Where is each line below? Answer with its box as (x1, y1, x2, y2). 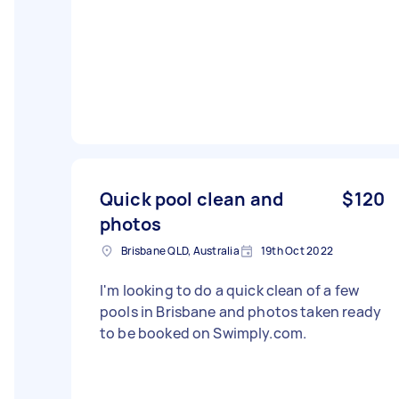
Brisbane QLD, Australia (121, 243, 240, 258)
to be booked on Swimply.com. (100, 323, 307, 343)
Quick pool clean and (100, 187, 283, 211)
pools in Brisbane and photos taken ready (100, 302, 381, 322)
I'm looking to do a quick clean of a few (100, 281, 359, 300)
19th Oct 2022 (260, 243, 333, 258)
